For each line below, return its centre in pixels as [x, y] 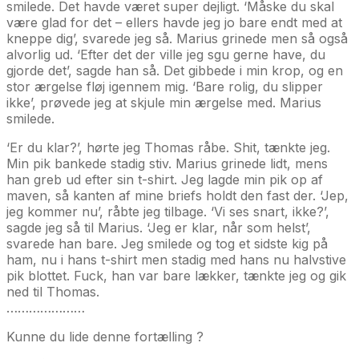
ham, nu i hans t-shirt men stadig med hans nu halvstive [176, 259]
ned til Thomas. [53, 291]
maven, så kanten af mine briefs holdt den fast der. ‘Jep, [177, 195]
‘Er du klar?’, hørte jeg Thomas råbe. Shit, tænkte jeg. [168, 147]
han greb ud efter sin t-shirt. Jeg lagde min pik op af [165, 179]
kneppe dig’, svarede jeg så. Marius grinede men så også [177, 38]
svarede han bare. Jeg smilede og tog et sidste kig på [167, 243]
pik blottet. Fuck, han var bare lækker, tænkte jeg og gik [176, 275]
